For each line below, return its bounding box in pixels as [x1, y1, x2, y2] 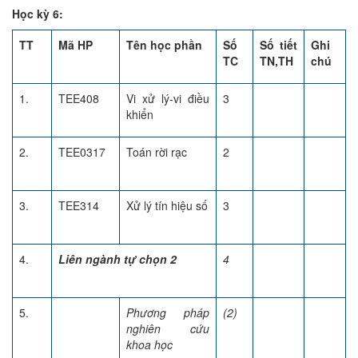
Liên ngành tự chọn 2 [58, 251, 177, 267]
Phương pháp [126, 304, 209, 320]
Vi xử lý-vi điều [126, 90, 209, 106]
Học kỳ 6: [12, 6, 63, 22]
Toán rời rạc [126, 144, 187, 160]
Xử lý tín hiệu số [126, 197, 208, 213]
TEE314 [58, 197, 99, 213]
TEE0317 [58, 144, 105, 160]
